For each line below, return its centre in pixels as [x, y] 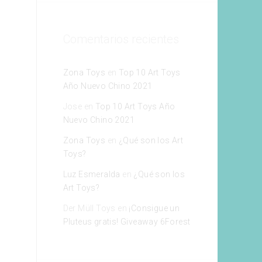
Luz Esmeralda [92, 174]
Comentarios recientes [121, 39]
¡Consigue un [154, 208]
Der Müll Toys [89, 208]
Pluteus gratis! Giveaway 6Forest [127, 221]
